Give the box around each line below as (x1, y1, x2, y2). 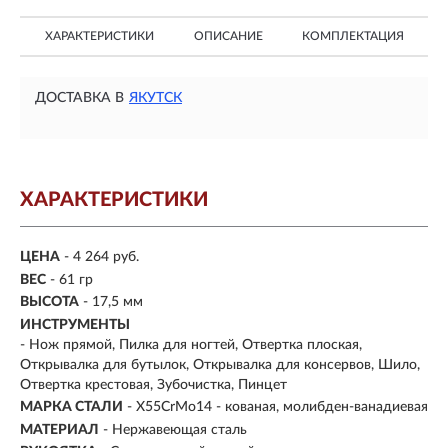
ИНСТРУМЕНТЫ (20, 317, 130, 332)
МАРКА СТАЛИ (20, 400, 123, 415)
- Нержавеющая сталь (103, 422, 247, 437)
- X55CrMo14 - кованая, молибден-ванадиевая (127, 400, 428, 415)
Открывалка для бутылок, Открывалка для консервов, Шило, (20, 357, 420, 372)
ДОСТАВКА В (35, 91, 124, 105)
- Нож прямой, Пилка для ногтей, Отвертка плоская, (20, 337, 362, 352)
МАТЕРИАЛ (20, 422, 99, 437)
